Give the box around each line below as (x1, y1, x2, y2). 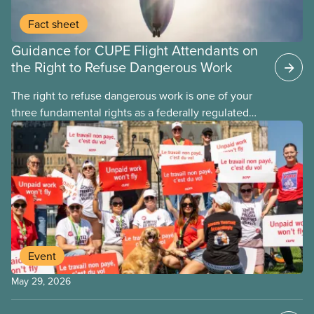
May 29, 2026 (11, 273, 71, 288)
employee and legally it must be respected (11, 121, 219, 137)
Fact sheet (28, 16, 79, 32)
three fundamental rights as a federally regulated (11, 104, 249, 121)
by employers (11, 138, 77, 154)
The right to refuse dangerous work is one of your (11, 88, 252, 104)
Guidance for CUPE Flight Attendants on (11, 40, 258, 61)
